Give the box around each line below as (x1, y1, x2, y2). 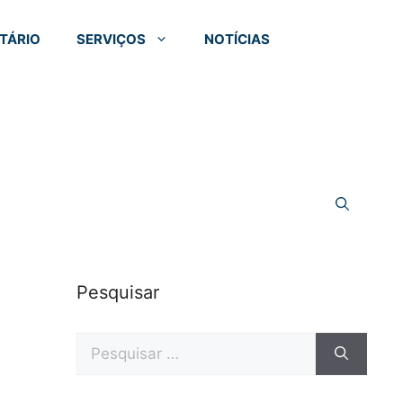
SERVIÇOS (76, 31, 147, 48)
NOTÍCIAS (204, 31, 271, 48)
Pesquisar (76, 282, 159, 303)
